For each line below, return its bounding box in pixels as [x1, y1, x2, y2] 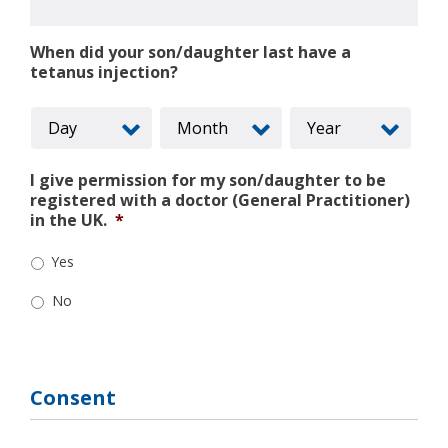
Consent [30, 384, 116, 412]
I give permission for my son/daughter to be [30, 169, 386, 192]
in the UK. [30, 209, 107, 232]
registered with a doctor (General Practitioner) [30, 189, 410, 212]
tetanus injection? [30, 61, 178, 84]
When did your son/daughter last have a [30, 41, 351, 64]
